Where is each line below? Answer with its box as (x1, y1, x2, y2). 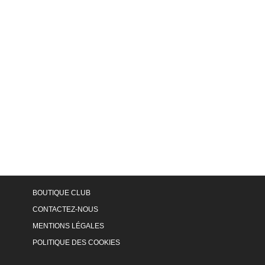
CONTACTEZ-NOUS (33, 205, 98, 214)
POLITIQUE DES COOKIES (33, 238, 120, 247)
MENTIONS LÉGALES (33, 222, 104, 231)
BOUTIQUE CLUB (33, 189, 91, 198)
